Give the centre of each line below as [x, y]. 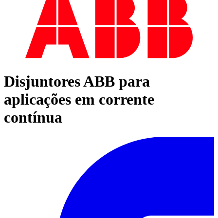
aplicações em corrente [79, 99]
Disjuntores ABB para [77, 81]
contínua [33, 117]
